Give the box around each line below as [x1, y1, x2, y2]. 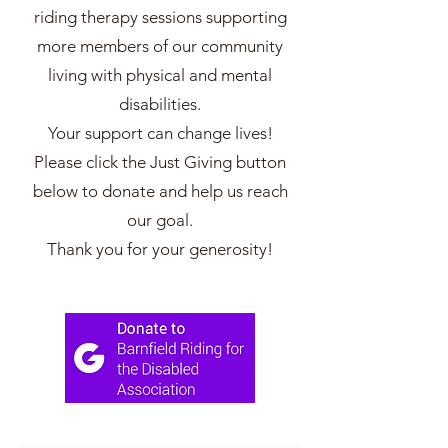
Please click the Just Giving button [34, 152, 286, 172]
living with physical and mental [48, 65, 272, 85]
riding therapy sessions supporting [33, 7, 287, 27]
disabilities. [119, 94, 201, 114]
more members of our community [37, 36, 283, 56]
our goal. [127, 210, 193, 230]
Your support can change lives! [47, 123, 273, 143]
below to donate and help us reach [32, 181, 288, 201]
